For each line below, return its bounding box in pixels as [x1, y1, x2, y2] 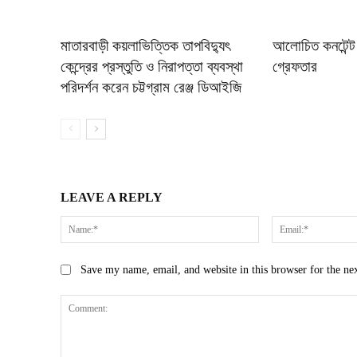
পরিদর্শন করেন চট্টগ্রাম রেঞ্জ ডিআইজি [61, 79, 241, 96]
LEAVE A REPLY [61, 190, 163, 205]
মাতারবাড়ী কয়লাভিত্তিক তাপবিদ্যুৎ [61, 37, 230, 55]
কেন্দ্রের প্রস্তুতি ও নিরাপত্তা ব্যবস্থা [61, 58, 243, 76]
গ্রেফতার [273, 58, 318, 76]
